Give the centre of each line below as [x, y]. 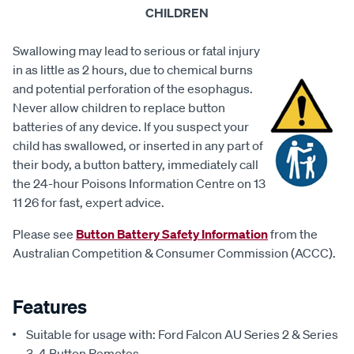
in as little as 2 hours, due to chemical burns [133, 70]
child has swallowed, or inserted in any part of [138, 146]
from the [293, 234]
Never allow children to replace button [119, 108]
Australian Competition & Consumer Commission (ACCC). [174, 253]
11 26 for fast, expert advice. [88, 203]
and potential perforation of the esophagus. [133, 89]
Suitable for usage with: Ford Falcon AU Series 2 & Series [182, 335]
